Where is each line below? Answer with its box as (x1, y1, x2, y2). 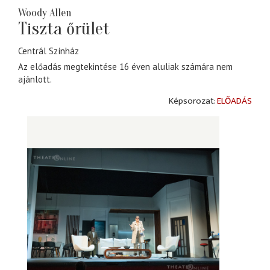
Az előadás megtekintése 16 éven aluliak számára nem (18, 60, 233, 72)
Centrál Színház (18, 45, 79, 57)
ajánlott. (18, 73, 52, 85)
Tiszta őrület (18, 18, 110, 40)
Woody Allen (18, 7, 72, 20)
